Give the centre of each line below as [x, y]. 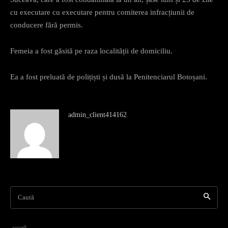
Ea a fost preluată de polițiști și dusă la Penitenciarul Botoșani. [109, 77]
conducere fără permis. [47, 25]
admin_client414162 [97, 115]
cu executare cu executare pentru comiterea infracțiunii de [102, 12]
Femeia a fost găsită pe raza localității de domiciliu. [91, 51]
